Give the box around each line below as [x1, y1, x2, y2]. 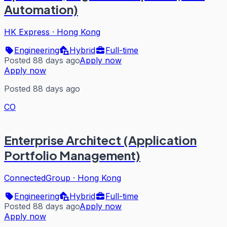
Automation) [4, 2, 78, 17]
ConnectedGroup [4, 172, 70, 183]
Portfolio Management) [4, 147, 140, 163]
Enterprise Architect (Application [4, 132, 197, 147]
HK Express [4, 27, 50, 37]
